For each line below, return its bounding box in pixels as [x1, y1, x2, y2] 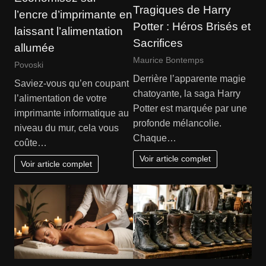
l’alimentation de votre [14, 93, 107, 103]
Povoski [14, 60, 43, 70]
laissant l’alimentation [14, 25, 123, 38]
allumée [14, 42, 55, 55]
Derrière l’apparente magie [133, 73, 246, 84]
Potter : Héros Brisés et [133, 20, 251, 33]
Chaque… [133, 132, 176, 143]
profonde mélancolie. [133, 118, 221, 128]
